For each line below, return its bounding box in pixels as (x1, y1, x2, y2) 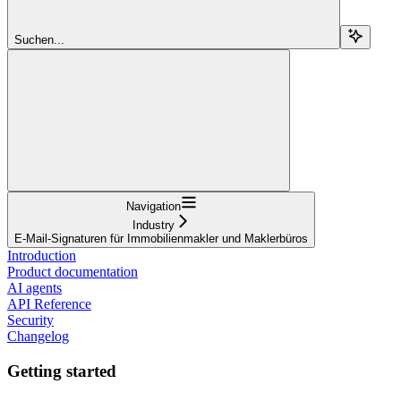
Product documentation (7, 263, 138, 279)
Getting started (7, 361, 116, 380)
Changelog (7, 328, 69, 344)
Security (7, 311, 54, 328)
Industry (132, 218, 175, 232)
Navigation (125, 199, 181, 213)
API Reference (7, 295, 91, 311)
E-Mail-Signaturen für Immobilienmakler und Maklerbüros (14, 231, 308, 245)
